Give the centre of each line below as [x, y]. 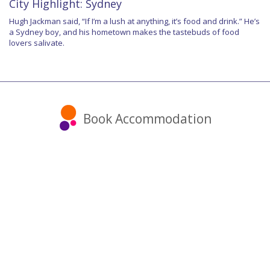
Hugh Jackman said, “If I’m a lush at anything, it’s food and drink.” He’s [134, 21]
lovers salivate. [37, 42]
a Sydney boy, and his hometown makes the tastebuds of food [124, 32]
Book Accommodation [147, 118]
